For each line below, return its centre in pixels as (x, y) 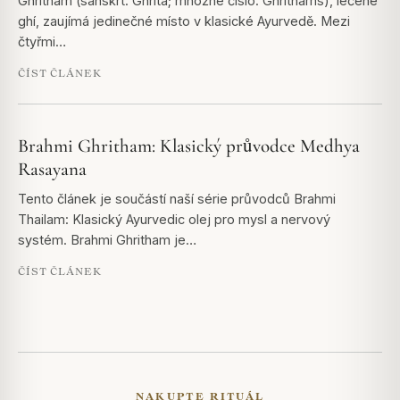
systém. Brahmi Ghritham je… (107, 239)
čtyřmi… (42, 41)
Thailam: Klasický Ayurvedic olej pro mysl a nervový (174, 219)
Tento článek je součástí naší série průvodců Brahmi (177, 198)
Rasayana (52, 169)
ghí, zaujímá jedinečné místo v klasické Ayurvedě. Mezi (184, 21)
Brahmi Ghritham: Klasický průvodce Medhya (189, 146)
